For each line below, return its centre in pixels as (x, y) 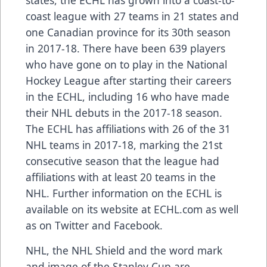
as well (221, 209)
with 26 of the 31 (188, 129)
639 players (197, 49)
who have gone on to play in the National (126, 65)
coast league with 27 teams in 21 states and (132, 16)
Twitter (72, 226)
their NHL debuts (67, 113)
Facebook (137, 226)
